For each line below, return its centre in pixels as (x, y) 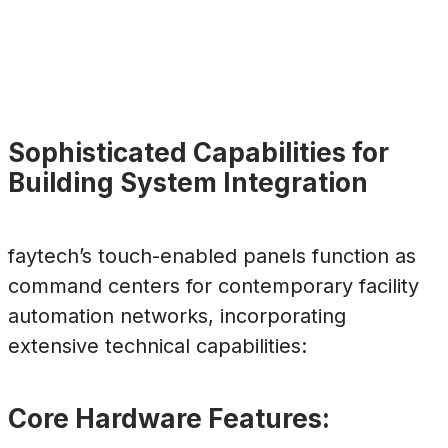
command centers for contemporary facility (213, 286)
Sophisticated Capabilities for (198, 152)
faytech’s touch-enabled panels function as (212, 256)
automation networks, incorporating (177, 316)
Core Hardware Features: (169, 419)
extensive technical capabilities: (157, 346)
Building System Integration (188, 182)
